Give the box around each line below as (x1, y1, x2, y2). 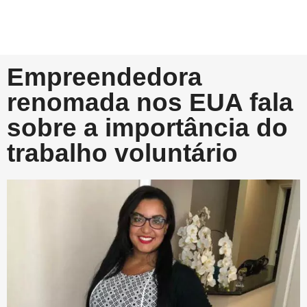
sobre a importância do (7, 114, 288, 143)
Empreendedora (7, 63, 202, 92)
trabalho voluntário (7, 139, 238, 168)
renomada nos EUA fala (7, 88, 293, 117)
